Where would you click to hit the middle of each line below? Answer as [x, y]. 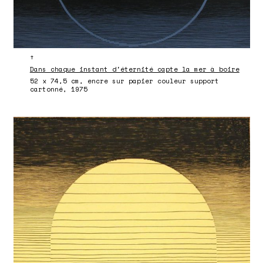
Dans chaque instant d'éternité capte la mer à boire [134, 70]
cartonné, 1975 [58, 89]
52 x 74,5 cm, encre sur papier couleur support [124, 81]
